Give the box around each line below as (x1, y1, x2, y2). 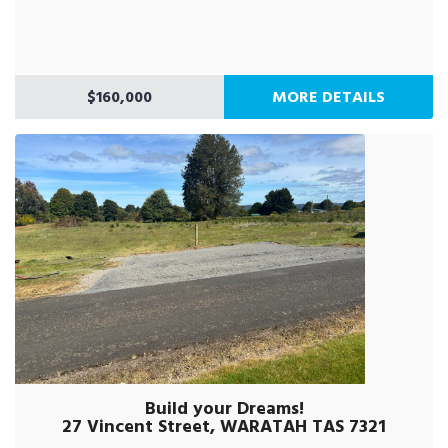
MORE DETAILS (272, 84, 385, 110)
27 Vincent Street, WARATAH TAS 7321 (62, 412, 386, 441)
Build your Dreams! (144, 394, 304, 423)
